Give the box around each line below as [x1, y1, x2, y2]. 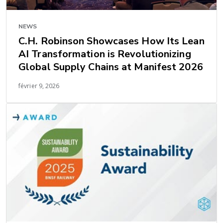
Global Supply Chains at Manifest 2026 [18, 60, 203, 74]
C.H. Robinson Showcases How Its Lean [18, 34, 205, 48]
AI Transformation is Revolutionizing [18, 47, 191, 61]
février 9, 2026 [18, 82, 60, 91]
